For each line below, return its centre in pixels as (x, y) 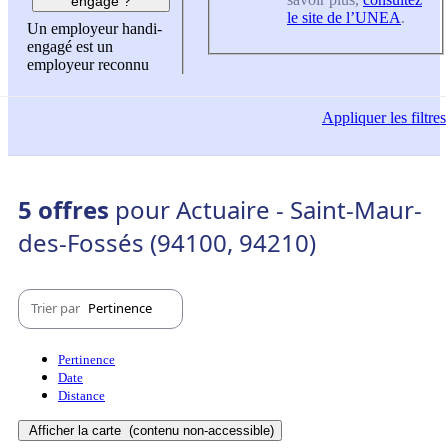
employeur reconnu (88, 65)
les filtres (416, 118)
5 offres (66, 209)
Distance (81, 395)
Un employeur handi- (94, 29)
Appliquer (354, 118)
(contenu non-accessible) (199, 430)
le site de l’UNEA (344, 17)
